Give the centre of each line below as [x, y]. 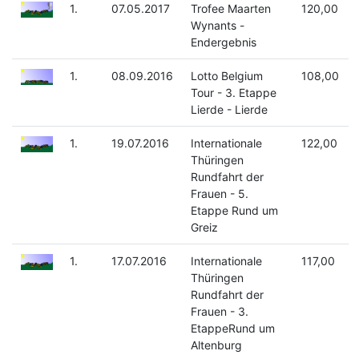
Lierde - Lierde [229, 110]
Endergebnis [223, 42]
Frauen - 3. [219, 312]
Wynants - [217, 26]
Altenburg [216, 345]
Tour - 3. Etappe [233, 93]
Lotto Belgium [226, 76]
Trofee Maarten [230, 9]
